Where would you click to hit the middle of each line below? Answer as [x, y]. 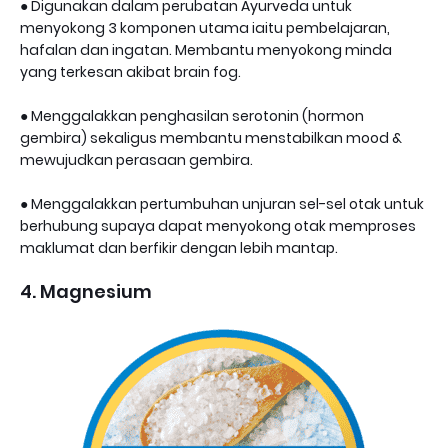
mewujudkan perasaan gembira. [136, 160]
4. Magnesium [86, 292]
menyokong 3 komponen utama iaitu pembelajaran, [205, 28]
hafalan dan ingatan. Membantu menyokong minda [206, 50]
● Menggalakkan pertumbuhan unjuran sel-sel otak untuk [222, 204]
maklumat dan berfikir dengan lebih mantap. [179, 248]
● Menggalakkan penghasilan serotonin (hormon [192, 116]
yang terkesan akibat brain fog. [130, 72]
